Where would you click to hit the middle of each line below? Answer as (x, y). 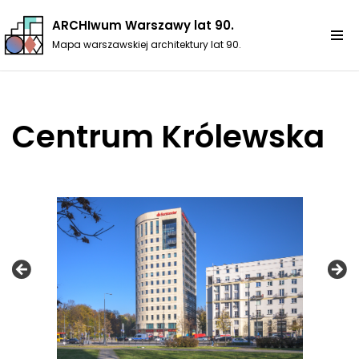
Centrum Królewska (168, 137)
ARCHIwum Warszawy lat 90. (143, 25)
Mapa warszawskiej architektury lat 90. (147, 44)
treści (54, 81)
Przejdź (58, 43)
